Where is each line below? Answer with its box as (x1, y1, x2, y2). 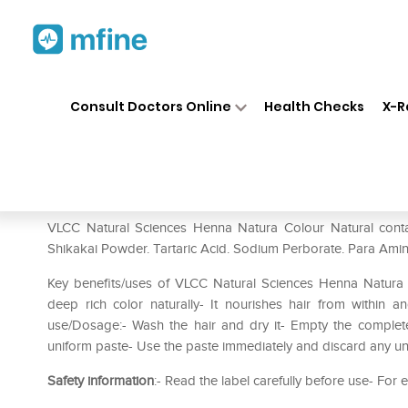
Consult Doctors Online (69, 97, 231, 116)
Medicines (183, 81, 240, 97)
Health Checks (264, 97, 365, 116)
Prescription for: (47, 191, 151, 209)
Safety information (47, 372, 154, 389)
